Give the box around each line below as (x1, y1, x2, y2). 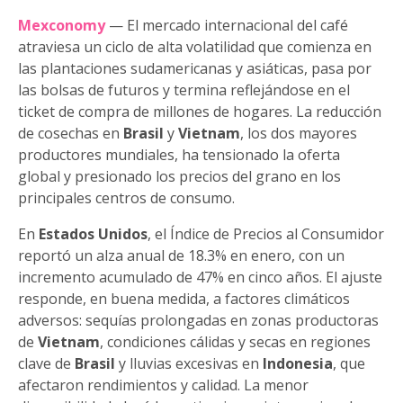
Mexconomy (18, 15, 105, 36)
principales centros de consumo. (18, 188, 235, 209)
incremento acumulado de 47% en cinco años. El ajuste (18, 267, 382, 288)
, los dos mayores (240, 123, 357, 144)
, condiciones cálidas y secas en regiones (100, 332, 371, 353)
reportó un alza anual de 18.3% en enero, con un (18, 246, 345, 266)
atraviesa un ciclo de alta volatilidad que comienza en (18, 37, 372, 58)
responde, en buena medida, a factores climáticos (18, 289, 350, 309)
